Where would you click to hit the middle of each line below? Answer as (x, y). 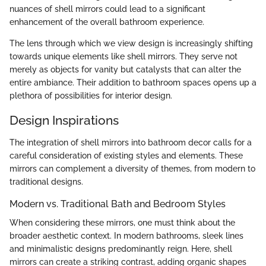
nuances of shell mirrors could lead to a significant (107, 9)
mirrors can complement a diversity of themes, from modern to (132, 169)
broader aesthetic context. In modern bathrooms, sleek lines (126, 236)
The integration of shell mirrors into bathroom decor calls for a (131, 142)
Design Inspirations (64, 120)
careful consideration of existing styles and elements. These (126, 156)
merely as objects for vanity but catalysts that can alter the (125, 69)
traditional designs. (46, 182)
